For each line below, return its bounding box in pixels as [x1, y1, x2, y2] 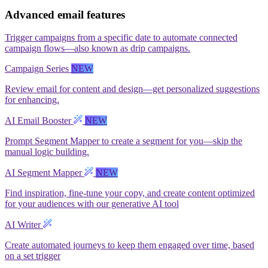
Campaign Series [5, 63, 71, 74]
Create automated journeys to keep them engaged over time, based [5, 240, 254, 251]
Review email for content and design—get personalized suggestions [5, 84, 260, 95]
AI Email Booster [5, 115, 74, 126]
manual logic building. [5, 147, 89, 157]
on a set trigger [5, 251, 60, 261]
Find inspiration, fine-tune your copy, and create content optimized [5, 188, 255, 199]
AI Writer [5, 220, 43, 230]
